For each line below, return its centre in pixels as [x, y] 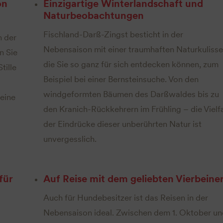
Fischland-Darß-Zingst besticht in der [113, 34]
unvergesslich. [70, 139]
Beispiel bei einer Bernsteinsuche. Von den [121, 79]
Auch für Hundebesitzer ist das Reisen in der [125, 197]
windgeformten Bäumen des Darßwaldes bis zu [131, 94]
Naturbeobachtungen [93, 15]
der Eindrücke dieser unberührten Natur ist [122, 124]
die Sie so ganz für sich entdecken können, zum [131, 64]
